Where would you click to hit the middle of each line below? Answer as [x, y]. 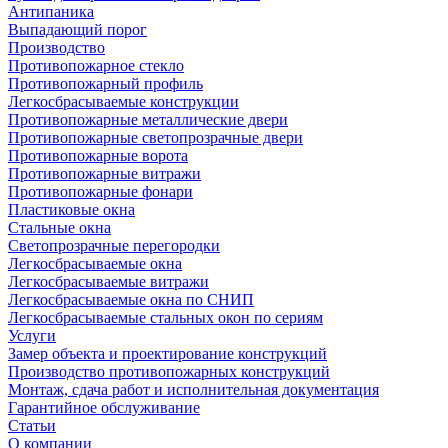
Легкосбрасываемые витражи [108, 281]
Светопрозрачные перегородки [114, 245]
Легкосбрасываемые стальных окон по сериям [165, 317]
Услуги [32, 335]
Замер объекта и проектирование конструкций [167, 353]
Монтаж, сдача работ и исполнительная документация [193, 389]
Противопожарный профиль [105, 83]
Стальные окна [59, 227]
